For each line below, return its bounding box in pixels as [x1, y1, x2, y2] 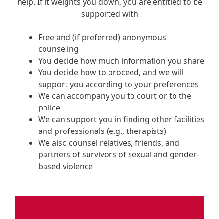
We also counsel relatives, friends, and [38, 137, 179, 148]
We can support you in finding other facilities [38, 113, 204, 125]
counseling [38, 43, 79, 54]
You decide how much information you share [38, 55, 204, 66]
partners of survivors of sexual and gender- [38, 149, 199, 160]
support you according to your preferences [38, 78, 198, 89]
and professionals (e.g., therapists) [38, 125, 166, 136]
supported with [81, 8, 138, 19]
